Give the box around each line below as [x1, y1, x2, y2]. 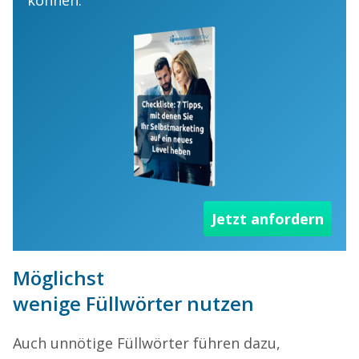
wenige [13, 289, 86, 317]
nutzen [182, 289, 254, 317]
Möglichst [13, 264, 104, 291]
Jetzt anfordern [212, 208, 324, 228]
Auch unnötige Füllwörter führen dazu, [13, 333, 280, 353]
